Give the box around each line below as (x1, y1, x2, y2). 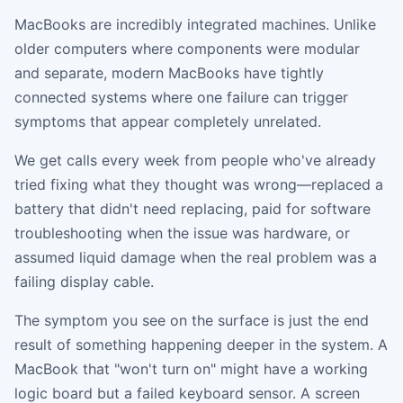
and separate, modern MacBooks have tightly (14, 63, 324, 82)
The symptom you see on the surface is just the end (14, 310, 369, 329)
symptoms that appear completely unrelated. (14, 112, 321, 130)
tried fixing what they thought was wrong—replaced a (14, 175, 383, 193)
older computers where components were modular (14, 39, 360, 58)
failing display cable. (14, 272, 154, 291)
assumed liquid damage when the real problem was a (14, 247, 377, 266)
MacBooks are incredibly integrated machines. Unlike (14, 14, 376, 33)
